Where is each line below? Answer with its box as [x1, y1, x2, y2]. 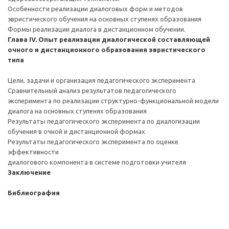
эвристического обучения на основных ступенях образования [8, 15, 201, 22]
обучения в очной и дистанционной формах [8, 128, 145, 135]
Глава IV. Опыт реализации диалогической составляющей [8, 36, 210, 43]
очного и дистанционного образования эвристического [8, 46, 205, 53]
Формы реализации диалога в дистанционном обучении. [8, 26, 186, 33]
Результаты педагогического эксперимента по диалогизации [8, 118, 200, 125]
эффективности [8, 148, 59, 155]
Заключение [8, 169, 51, 176]
